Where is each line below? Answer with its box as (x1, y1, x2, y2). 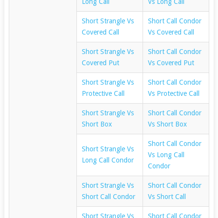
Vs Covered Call (147, 28, 194, 36)
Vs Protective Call (147, 89, 200, 97)
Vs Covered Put (147, 58, 194, 67)
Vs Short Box (147, 120, 187, 128)
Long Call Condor (81, 156, 134, 164)
